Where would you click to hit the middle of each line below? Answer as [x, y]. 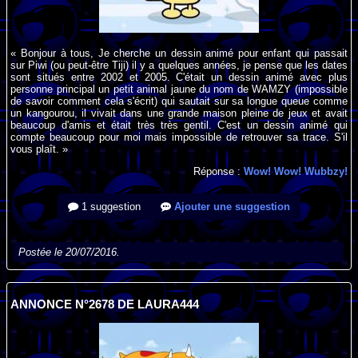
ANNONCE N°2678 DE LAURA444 [105, 305]
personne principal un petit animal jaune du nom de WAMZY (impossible [179, 89]
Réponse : [218, 172]
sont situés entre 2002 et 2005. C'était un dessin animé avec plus [179, 77]
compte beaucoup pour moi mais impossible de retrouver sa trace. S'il [179, 137]
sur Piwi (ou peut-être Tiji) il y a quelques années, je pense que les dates [179, 65]
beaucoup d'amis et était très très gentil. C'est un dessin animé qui [179, 125]
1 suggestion [109, 207]
